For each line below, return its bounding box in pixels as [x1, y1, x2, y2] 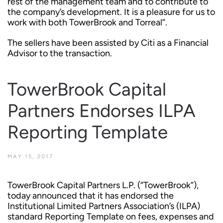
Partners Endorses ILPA [7, 100, 196, 121]
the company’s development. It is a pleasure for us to [7, 6, 215, 17]
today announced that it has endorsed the [7, 190, 174, 201]
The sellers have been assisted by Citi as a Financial [7, 37, 209, 48]
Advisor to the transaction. [7, 48, 112, 59]
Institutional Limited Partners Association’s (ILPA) [7, 201, 200, 212]
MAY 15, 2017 [7, 153, 53, 160]
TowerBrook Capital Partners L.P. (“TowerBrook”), [7, 180, 199, 191]
